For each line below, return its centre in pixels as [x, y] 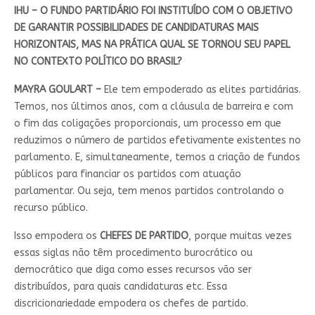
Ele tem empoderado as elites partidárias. [201, 90]
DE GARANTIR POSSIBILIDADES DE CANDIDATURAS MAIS [136, 28]
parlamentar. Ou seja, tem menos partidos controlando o [149, 191]
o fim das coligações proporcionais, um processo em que [147, 124]
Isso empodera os [55, 236]
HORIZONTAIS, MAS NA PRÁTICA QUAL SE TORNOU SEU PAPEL [152, 45]
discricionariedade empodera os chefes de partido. [131, 304]
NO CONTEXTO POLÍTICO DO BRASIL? [98, 62]
